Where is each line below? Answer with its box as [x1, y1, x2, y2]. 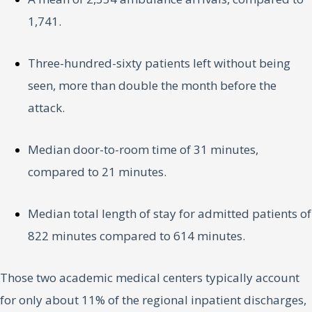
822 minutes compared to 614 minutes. [28, 228, 245, 244]
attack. [28, 100, 65, 116]
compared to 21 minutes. [28, 164, 166, 180]
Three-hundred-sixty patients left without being [28, 55, 290, 72]
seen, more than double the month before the [28, 77, 276, 94]
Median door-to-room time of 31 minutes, [28, 141, 258, 158]
